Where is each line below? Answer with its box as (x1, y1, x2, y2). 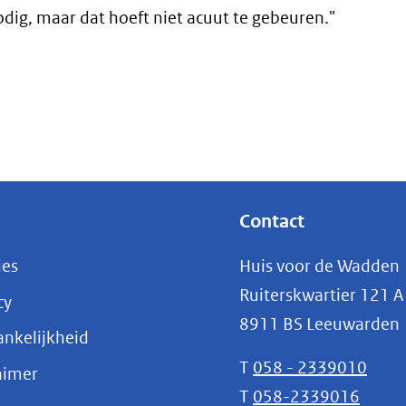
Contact (239, 210, 304, 233)
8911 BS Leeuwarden (239, 314, 400, 334)
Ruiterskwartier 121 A (239, 285, 403, 305)
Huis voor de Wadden (239, 256, 400, 276)
